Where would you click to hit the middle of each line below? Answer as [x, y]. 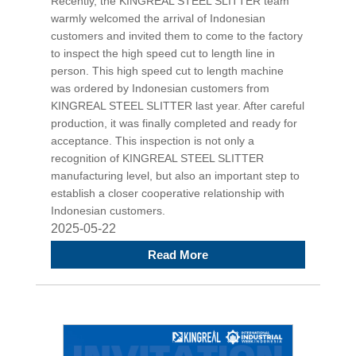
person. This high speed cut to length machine [167, 70]
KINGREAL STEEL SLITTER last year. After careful [178, 105]
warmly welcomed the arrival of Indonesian [158, 18]
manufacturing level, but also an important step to [175, 175]
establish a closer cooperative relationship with [168, 193]
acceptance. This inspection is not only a [153, 140]
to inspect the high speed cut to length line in [163, 53]
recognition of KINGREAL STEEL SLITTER [157, 158]
